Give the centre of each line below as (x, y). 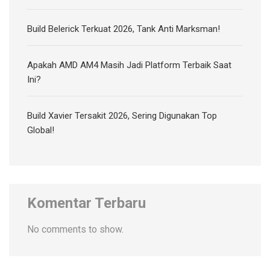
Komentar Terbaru (86, 203)
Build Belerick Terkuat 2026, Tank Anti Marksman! (124, 29)
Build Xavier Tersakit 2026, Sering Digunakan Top (122, 115)
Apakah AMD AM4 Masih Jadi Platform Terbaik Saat (129, 65)
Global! (41, 130)
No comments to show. (75, 229)
